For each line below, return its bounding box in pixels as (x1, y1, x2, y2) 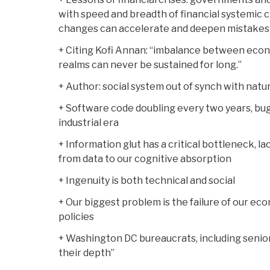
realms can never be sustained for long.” (58, 59, 242, 71)
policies (58, 211, 94, 223)
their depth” (58, 247, 115, 259)
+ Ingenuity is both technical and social (58, 175, 235, 187)
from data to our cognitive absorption (58, 153, 231, 165)
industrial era (58, 117, 119, 129)
